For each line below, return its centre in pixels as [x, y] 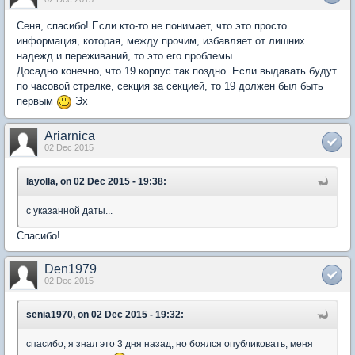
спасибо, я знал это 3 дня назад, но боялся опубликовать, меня [170, 344]
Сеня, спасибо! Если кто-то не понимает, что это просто [152, 26]
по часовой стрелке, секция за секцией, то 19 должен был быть [170, 86]
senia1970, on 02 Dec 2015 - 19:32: [105, 314]
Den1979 [71, 269]
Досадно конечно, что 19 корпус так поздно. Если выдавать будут [177, 71]
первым [36, 101]
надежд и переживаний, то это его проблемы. [126, 56]
